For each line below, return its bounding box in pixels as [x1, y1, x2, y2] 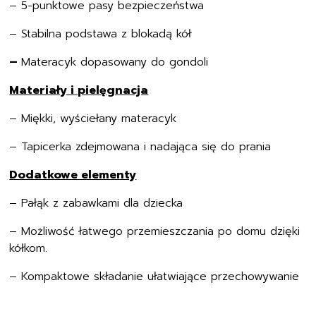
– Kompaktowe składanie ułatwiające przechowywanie [9, 268, 300, 285]
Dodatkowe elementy [9, 166, 137, 183]
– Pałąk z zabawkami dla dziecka [9, 195, 183, 212]
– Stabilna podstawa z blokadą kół [9, 25, 192, 42]
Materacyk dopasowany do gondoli [21, 54, 209, 71]
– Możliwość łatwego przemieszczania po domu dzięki [9, 223, 300, 240]
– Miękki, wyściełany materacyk [9, 110, 177, 127]
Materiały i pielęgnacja [9, 82, 149, 99]
